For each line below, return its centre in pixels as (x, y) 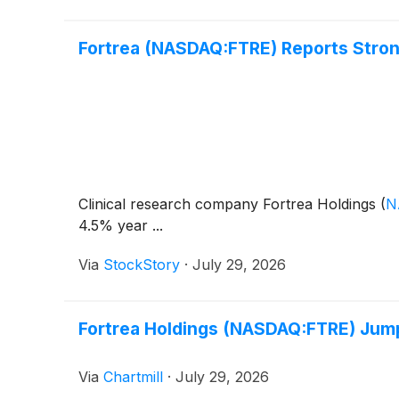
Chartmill (133, 377)
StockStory (142, 265)
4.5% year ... (121, 226)
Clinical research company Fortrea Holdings (229, 204)
